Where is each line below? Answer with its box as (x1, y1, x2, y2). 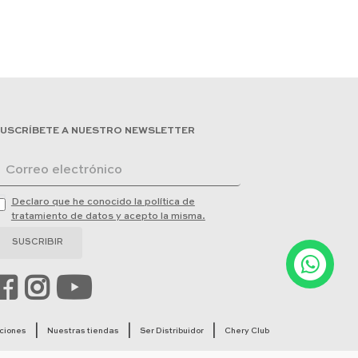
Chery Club (225, 327, 269, 336)
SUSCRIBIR (12, 238, 64, 248)
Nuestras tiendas (47, 327, 119, 336)
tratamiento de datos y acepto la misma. (10, 212, 205, 222)
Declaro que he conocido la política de (10, 197, 195, 208)
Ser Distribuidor (140, 327, 204, 336)
